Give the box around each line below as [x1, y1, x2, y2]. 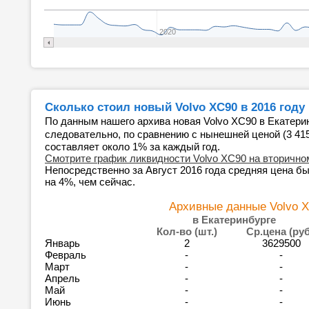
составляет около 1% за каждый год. [45, 141, 220, 152]
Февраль [45, 249, 89, 261]
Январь [45, 237, 83, 249]
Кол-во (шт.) [156, 226, 217, 237]
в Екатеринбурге [192, 214, 276, 226]
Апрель [45, 272, 83, 284]
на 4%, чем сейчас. [45, 176, 135, 188]
